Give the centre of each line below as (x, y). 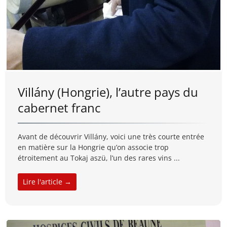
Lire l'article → (47, 181)
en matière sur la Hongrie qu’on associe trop (93, 147)
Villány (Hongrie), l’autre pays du (108, 92)
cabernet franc (59, 107)
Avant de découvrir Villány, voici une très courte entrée (111, 136)
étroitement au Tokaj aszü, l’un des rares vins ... (99, 158)
